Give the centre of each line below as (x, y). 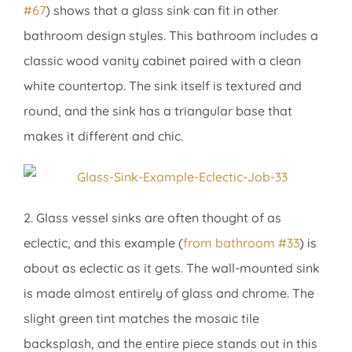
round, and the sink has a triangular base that (158, 110)
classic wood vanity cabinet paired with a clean (162, 60)
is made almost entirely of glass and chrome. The (169, 293)
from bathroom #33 (241, 242)
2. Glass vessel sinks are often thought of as (152, 217)
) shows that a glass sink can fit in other (162, 10)
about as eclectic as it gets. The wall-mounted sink (172, 268)
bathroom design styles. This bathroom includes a (171, 35)
